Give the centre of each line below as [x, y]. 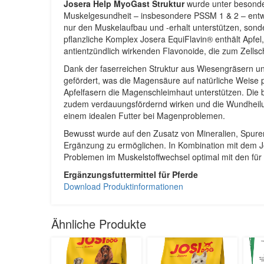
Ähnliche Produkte [99, 224]
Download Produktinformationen [123, 187]
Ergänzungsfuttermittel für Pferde [131, 175]
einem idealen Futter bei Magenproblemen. [144, 116]
